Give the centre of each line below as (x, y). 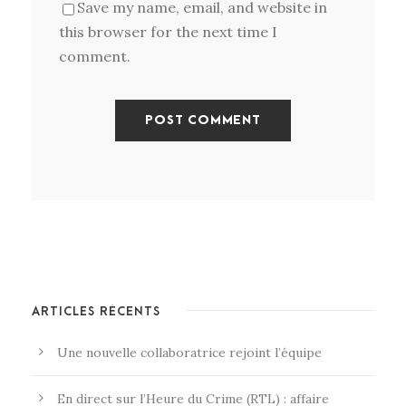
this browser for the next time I (168, 32)
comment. (95, 57)
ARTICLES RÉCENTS (96, 312)
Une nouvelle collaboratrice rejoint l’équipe (189, 353)
